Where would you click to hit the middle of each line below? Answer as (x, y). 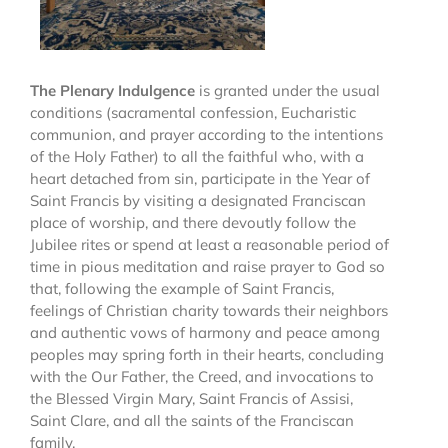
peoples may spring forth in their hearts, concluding (206, 354)
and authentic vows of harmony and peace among (204, 332)
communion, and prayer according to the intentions (206, 134)
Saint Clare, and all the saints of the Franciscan (191, 420)
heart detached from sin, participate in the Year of (199, 178)
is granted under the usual (287, 90)
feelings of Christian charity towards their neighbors (208, 310)
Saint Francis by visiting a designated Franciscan (197, 200)
